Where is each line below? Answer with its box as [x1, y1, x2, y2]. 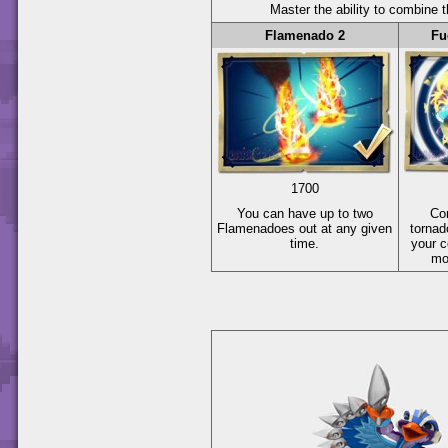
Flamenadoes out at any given [217, 220, 393, 236]
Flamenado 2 [265, 27, 345, 43]
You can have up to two [237, 205, 373, 221]
